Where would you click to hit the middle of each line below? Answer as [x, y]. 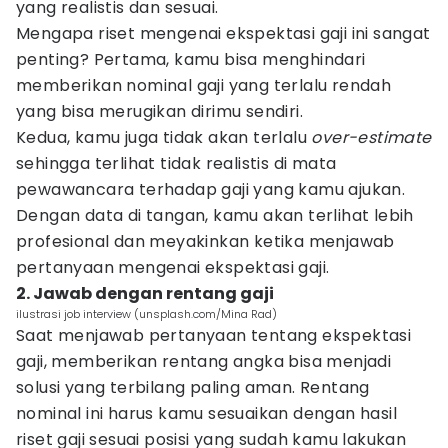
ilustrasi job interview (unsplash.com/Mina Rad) [146, 314]
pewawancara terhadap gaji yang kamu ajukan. [211, 189]
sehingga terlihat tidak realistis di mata [176, 163]
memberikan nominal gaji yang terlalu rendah [204, 85]
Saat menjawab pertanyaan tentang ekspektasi [214, 335]
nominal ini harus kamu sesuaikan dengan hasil [206, 413]
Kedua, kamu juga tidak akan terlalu [164, 137]
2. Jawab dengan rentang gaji [145, 293]
